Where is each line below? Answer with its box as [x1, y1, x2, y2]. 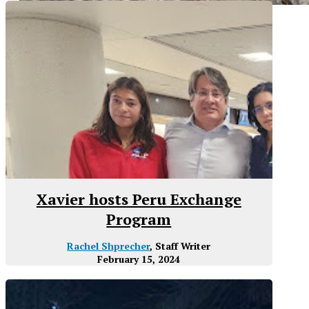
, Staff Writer [150, 239, 211, 252]
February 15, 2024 [97, 252, 181, 266]
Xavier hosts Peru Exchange [36, 188, 241, 209]
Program [106, 208, 172, 229]
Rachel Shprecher [67, 239, 150, 252]
